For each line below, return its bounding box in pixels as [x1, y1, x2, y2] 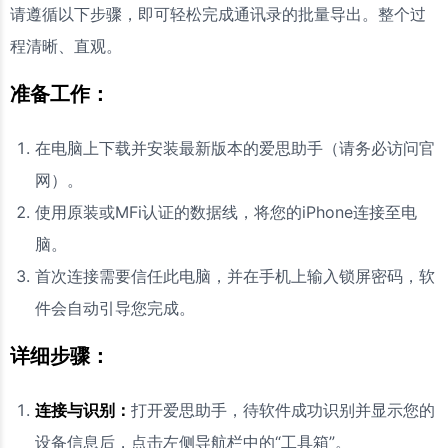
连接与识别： [35, 400, 131, 421]
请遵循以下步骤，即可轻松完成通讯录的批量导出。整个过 [10, 4, 426, 25]
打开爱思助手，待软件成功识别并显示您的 [131, 400, 435, 421]
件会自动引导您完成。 [35, 298, 195, 319]
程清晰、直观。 [10, 36, 122, 57]
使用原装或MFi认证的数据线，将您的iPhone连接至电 [35, 202, 417, 223]
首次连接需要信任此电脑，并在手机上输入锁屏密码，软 [35, 266, 435, 287]
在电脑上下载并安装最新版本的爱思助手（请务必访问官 [35, 138, 435, 159]
